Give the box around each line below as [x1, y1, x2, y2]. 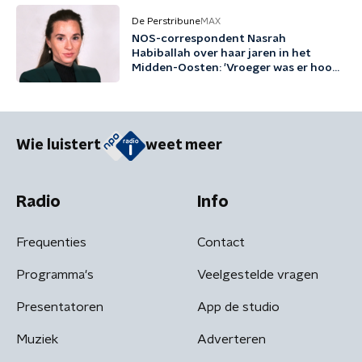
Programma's [16, 267, 94, 281]
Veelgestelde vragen [197, 267, 318, 281]
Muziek [16, 332, 58, 346]
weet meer [145, 138, 222, 154]
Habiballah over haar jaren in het [132, 48, 311, 59]
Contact [197, 235, 245, 249]
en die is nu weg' [132, 77, 221, 88]
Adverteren [197, 332, 266, 346]
